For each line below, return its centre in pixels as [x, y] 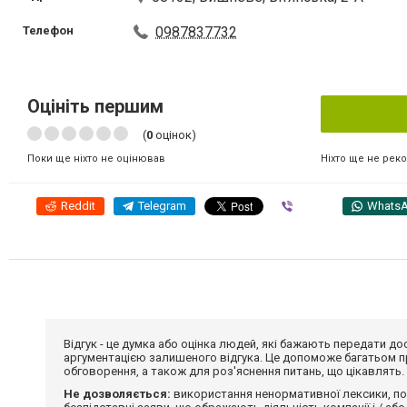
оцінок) [174, 135]
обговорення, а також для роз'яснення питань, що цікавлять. [234, 371]
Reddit [78, 206]
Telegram [162, 206]
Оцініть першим [95, 106]
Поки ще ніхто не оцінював [96, 159]
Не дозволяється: [117, 394]
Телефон [48, 30]
